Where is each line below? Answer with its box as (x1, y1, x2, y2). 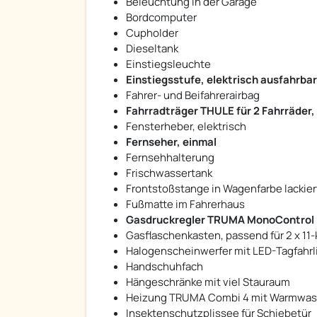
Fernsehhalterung (126, 150, 214, 166)
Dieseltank (126, 41, 178, 57)
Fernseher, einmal (126, 134, 217, 150)
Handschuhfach (126, 259, 203, 275)
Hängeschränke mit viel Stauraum (126, 275, 290, 290)
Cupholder (126, 25, 178, 41)
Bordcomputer (126, 10, 197, 25)
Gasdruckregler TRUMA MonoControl (126, 212, 314, 228)
